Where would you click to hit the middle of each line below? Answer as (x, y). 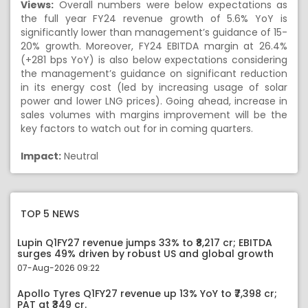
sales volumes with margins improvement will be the (154, 115)
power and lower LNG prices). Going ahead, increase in (154, 101)
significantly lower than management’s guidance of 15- (154, 32)
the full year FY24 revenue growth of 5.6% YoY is (154, 19)
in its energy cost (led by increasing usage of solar (154, 87)
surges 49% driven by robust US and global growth (145, 254)
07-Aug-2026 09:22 (58, 268)
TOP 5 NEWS (50, 214)
